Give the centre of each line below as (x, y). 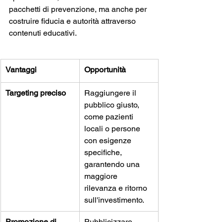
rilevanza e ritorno (117, 188)
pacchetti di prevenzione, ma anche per (79, 9)
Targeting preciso (36, 93)
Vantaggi (21, 70)
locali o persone (113, 129)
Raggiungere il (111, 93)
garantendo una (113, 165)
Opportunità (105, 70)
